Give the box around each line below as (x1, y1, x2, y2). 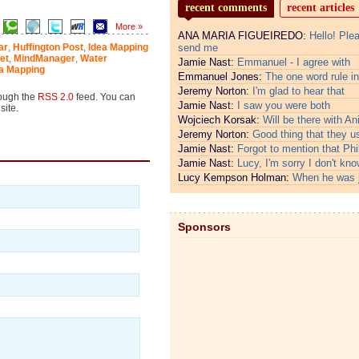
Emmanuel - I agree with (236, 56, 350, 68)
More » (115, 22, 143, 31)
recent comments (184, 2, 267, 14)
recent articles (286, 2, 354, 14)
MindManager (13, 53, 75, 64)
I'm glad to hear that (252, 85, 345, 97)
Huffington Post (12, 42, 83, 53)
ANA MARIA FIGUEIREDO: (177, 30, 309, 42)
